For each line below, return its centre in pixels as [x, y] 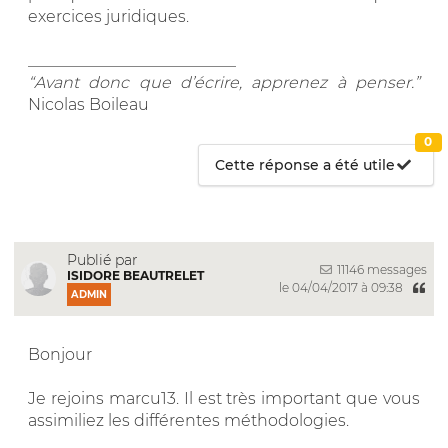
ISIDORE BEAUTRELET [135, 275]
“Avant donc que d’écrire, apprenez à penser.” [224, 82]
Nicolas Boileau [88, 104]
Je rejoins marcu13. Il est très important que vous [224, 398]
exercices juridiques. [108, 16]
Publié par [102, 259]
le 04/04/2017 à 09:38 [342, 288]
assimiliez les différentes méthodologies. [188, 420]
